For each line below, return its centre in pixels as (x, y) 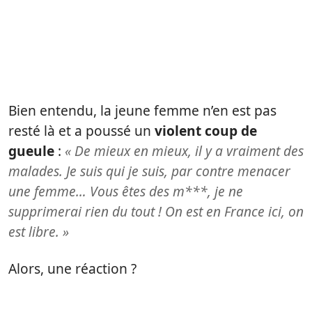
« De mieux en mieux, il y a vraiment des (184, 151)
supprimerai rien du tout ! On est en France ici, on (156, 212)
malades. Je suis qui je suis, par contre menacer (149, 171)
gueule (31, 151)
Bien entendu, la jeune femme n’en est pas (142, 111)
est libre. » (39, 232)
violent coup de (206, 131)
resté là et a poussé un (81, 131)
